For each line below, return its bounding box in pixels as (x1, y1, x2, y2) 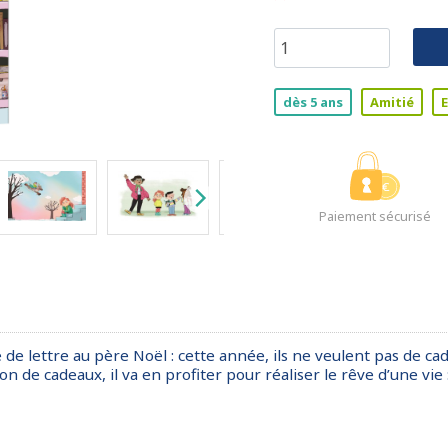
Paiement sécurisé (318, 207, 431, 225)
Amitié (370, 93, 414, 111)
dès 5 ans (283, 93, 343, 111)
